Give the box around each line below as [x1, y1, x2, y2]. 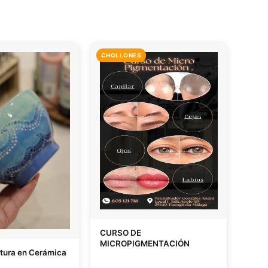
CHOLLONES [100, 51, 142, 59]
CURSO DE [99, 227, 141, 237]
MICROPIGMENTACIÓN [99, 238, 190, 248]
